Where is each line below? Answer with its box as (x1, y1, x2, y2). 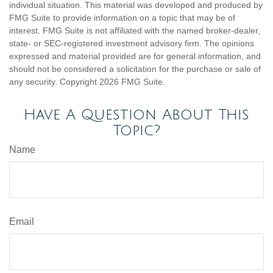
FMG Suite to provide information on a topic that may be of (9, 13, 235, 23)
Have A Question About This (24, 107, 249, 122)
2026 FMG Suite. (99, 77, 165, 87)
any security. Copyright (9, 77, 99, 87)
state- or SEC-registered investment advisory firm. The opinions (9, 38, 254, 48)
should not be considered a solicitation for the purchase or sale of (9, 64, 261, 74)
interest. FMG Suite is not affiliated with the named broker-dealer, (9, 26, 260, 35)
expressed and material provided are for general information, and (9, 51, 261, 61)
